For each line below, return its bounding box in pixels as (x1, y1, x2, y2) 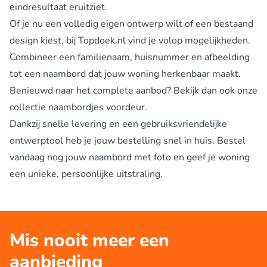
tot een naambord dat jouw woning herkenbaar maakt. (10, 67, 241, 80)
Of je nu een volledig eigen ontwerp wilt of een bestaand (10, 17, 253, 30)
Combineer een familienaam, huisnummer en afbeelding (10, 50, 250, 64)
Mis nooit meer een (10, 228, 169, 253)
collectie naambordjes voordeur (10, 100, 145, 114)
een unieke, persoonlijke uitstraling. (10, 167, 163, 181)
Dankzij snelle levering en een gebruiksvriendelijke (10, 117, 227, 131)
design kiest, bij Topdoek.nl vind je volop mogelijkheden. (10, 33, 250, 47)
